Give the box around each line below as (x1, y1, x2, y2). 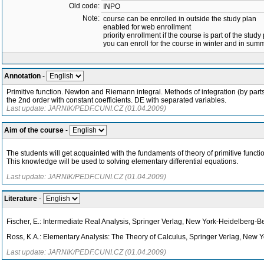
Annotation (4, 72, 41, 80)
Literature (4, 194, 37, 203)
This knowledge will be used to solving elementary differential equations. (6, 157, 238, 166)
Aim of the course (4, 126, 64, 134)
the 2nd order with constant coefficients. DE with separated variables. (6, 96, 226, 104)
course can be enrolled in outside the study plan (103, 15, 256, 23)
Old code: (69, 2, 100, 10)
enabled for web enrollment (103, 23, 191, 31)
